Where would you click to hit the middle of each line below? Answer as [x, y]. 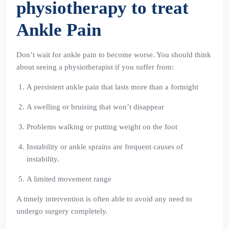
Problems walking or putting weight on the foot [102, 127]
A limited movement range [69, 179]
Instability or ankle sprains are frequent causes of [105, 147]
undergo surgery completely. [62, 211]
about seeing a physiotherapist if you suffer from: [95, 67]
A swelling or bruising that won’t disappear [95, 107]
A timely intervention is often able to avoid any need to [104, 199]
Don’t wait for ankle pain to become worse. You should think [114, 55]
